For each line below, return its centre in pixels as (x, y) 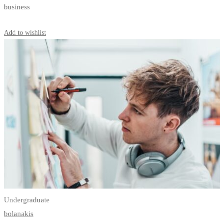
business (17, 7)
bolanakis (19, 214)
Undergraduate (27, 200)
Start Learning (24, 20)
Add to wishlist (25, 33)
